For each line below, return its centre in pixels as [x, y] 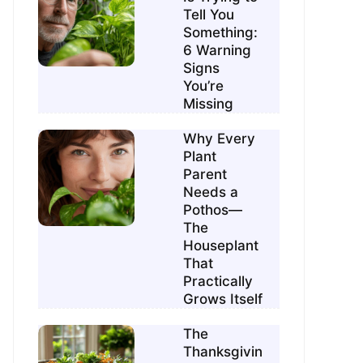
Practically [218, 282]
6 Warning [218, 51]
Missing [209, 104]
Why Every [220, 139]
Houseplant [221, 246]
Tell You [209, 15]
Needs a [211, 192]
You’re [204, 86]
